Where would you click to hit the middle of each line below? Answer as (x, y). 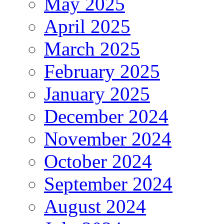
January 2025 (97, 94)
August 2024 (95, 206)
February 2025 (102, 71)
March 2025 (92, 49)
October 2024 (98, 161)
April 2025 (87, 26)
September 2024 (108, 184)
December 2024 (106, 116)
